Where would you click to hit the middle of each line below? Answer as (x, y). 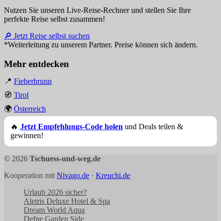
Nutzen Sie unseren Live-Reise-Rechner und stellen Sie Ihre (97, 10)
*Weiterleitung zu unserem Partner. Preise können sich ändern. (101, 44)
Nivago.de (73, 175)
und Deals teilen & (153, 126)
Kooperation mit (30, 175)
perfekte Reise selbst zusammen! (55, 19)
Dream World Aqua (54, 210)
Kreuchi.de (113, 175)
